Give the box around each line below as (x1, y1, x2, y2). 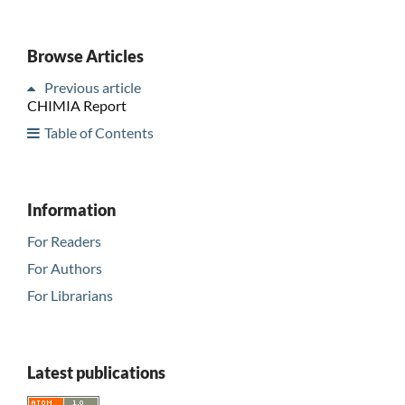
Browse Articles (26, 45, 144, 66)
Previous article (43, 78, 141, 96)
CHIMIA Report (26, 96, 127, 114)
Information (26, 199, 116, 220)
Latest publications (26, 362, 165, 382)
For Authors (26, 259, 102, 277)
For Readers (26, 231, 101, 250)
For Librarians (26, 286, 113, 304)
